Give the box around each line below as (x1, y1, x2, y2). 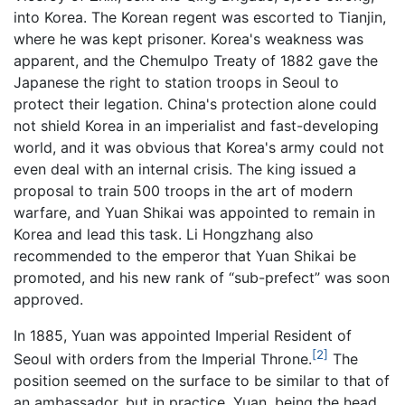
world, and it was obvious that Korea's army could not (14, 137, 384, 156)
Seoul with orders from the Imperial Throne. (14, 350, 312, 369)
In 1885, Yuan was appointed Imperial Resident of (14, 325, 352, 344)
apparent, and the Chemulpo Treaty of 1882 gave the (14, 51, 378, 70)
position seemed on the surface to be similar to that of (14, 372, 390, 391)
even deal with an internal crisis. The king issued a (14, 159, 356, 178)
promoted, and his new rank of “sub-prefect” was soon (14, 268, 390, 287)
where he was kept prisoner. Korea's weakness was (14, 29, 363, 48)
